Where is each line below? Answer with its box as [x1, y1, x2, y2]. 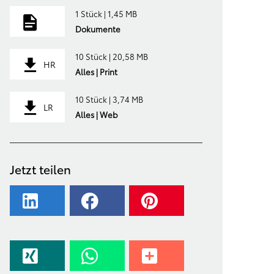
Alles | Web [75, 109, 118, 120]
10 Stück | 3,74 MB [75, 94, 143, 105]
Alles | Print [75, 66, 117, 77]
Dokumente [75, 23, 120, 34]
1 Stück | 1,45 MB [75, 8, 137, 19]
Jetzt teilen [10, 160, 72, 177]
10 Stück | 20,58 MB [75, 51, 148, 62]
